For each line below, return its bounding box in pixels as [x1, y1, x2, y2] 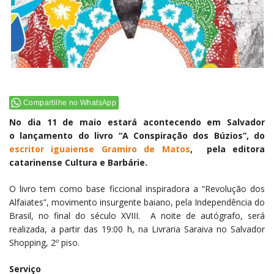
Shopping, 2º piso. [9, 236, 80, 248]
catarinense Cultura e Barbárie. [9, 156, 147, 168]
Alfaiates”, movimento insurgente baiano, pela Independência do [9, 196, 265, 208]
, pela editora [190, 143, 265, 155]
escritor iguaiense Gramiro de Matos [9, 143, 190, 155]
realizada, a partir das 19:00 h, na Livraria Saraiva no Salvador [9, 223, 265, 235]
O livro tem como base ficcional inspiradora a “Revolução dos [9, 182, 265, 194]
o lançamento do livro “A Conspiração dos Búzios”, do [9, 129, 265, 141]
